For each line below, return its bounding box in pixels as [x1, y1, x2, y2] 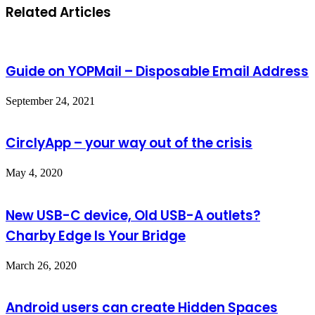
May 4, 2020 [6, 167, 63, 179]
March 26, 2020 [6, 259, 77, 271]
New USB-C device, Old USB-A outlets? [6, 205, 260, 225]
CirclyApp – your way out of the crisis [6, 134, 252, 153]
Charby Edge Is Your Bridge [6, 226, 186, 245]
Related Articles [6, 2, 111, 22]
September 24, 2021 [6, 94, 95, 107]
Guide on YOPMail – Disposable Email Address [6, 62, 309, 81]
